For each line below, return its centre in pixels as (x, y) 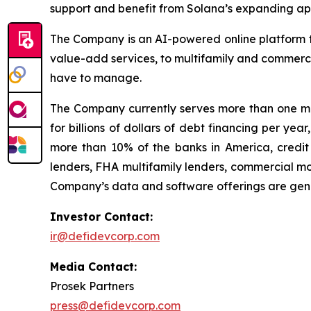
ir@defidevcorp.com (105, 236)
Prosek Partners (92, 286)
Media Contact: (93, 267)
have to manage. (96, 78)
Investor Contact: (101, 217)
